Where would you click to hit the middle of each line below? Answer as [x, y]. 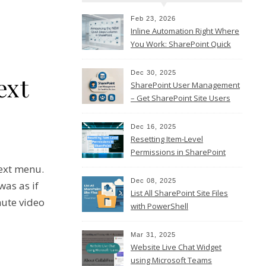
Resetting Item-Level [167, 139]
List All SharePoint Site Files [179, 193]
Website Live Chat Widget [176, 247]
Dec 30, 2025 [153, 72]
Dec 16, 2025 [153, 126]
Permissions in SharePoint [178, 152]
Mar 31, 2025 [153, 235]
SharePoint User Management [185, 85]
